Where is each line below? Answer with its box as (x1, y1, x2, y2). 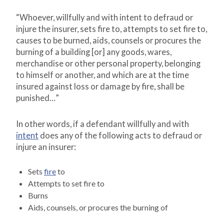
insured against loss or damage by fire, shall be (16, 81, 184, 92)
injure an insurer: (16, 142, 76, 152)
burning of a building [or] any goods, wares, (16, 47, 171, 57)
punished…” (16, 93, 59, 103)
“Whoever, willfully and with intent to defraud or (16, 12, 193, 23)
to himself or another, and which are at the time (16, 70, 189, 80)
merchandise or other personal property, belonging (16, 58, 200, 69)
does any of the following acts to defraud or (38, 130, 202, 141)
